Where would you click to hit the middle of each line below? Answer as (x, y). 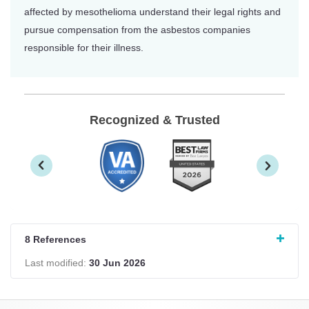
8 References (56, 239)
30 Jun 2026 (117, 262)
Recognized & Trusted (154, 120)
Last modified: (57, 262)
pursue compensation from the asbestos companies (137, 29)
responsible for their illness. (84, 47)
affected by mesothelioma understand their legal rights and (152, 11)
